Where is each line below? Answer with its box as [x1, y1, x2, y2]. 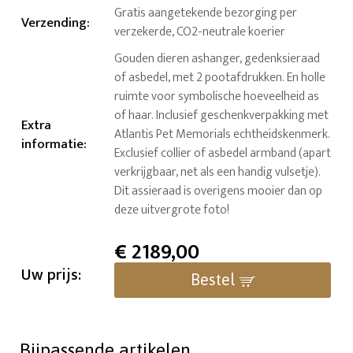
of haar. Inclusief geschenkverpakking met [114, 105, 329, 127]
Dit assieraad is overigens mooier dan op [114, 180, 323, 203]
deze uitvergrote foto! [114, 199, 230, 221]
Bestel [190, 270, 235, 289]
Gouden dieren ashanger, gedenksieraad [114, 48, 321, 70]
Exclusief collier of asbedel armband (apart [114, 143, 332, 165]
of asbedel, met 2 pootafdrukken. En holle [114, 67, 326, 89]
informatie [21, 133, 84, 156]
